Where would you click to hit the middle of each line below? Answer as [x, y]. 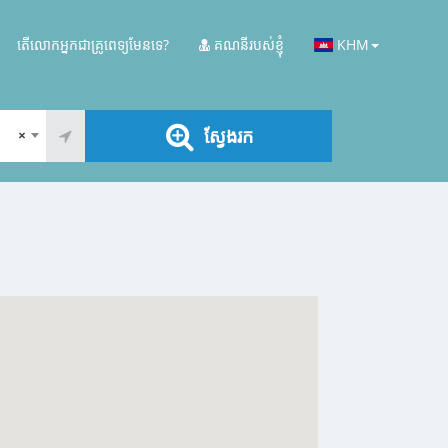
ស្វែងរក [228, 135]
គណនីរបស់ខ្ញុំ [247, 44]
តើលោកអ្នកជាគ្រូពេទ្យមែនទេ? [93, 44]
